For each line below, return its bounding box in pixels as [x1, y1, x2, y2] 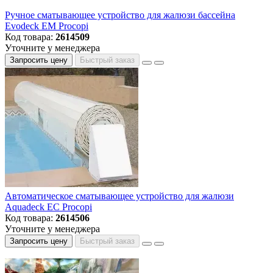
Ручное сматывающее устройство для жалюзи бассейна [5, 10, 235, 21]
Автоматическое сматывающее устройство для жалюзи [5, 191, 234, 202]
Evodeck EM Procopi [5, 21, 88, 32]
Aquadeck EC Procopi [5, 202, 92, 213]
